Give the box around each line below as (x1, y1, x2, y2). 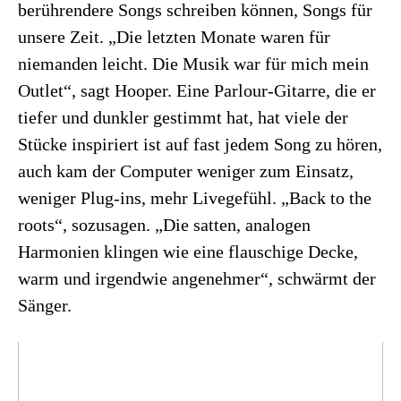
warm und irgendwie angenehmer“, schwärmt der (18, 268, 376, 288)
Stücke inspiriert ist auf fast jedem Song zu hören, (18, 133, 382, 154)
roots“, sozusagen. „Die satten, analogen (18, 214, 311, 235)
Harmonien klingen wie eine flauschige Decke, (18, 241, 358, 261)
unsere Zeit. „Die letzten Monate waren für (18, 26, 330, 47)
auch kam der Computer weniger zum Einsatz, (18, 160, 354, 181)
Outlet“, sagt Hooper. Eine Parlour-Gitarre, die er (18, 80, 376, 100)
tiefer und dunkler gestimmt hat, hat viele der (18, 107, 348, 127)
